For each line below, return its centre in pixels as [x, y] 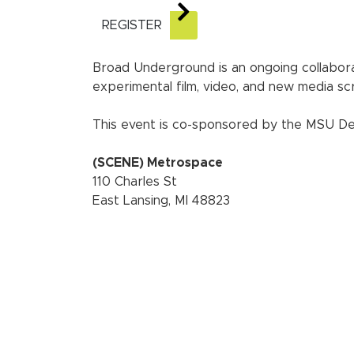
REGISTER [132, 25]
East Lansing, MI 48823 [161, 200]
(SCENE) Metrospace [158, 162]
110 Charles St [135, 181]
